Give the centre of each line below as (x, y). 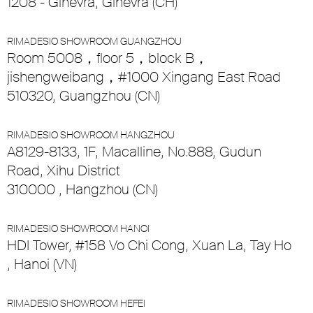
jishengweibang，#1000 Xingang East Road (144, 77)
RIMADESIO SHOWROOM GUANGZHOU (94, 42)
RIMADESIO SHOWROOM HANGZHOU (91, 135)
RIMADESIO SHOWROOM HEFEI (76, 304)
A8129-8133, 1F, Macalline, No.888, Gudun (134, 152)
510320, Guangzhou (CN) (83, 96)
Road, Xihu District (64, 171)
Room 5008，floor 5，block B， (108, 58)
